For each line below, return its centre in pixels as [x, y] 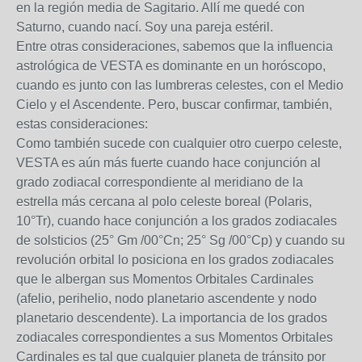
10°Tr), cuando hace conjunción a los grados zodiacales [177, 221]
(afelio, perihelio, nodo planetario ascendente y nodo [166, 299]
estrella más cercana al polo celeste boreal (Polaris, [164, 202]
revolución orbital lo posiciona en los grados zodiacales [175, 260]
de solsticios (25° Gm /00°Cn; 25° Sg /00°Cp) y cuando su [181, 240]
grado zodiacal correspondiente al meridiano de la [160, 182]
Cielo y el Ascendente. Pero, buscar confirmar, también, [174, 105]
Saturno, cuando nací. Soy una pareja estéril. [145, 27]
